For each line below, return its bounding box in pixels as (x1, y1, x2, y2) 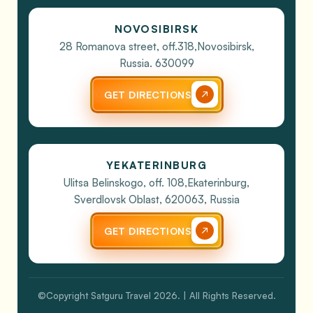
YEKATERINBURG (105, 158, 208, 172)
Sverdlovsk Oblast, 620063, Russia (73, 192, 240, 206)
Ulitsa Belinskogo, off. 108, (64, 175, 187, 189)
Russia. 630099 (119, 56, 194, 70)
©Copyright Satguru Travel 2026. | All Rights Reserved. (37, 289, 276, 301)
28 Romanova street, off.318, (59, 39, 197, 53)
